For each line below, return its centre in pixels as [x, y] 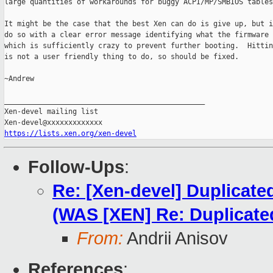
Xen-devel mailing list [51, 112]
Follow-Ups [76, 167]
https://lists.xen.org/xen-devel [70, 134]
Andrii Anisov [175, 239]
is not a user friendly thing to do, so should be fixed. [122, 57]
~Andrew [19, 79]
